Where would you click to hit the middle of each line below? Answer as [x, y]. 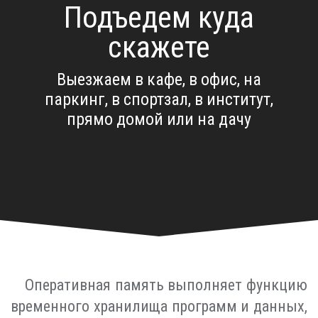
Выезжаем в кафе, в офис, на [159, 79]
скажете [159, 47]
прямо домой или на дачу [159, 119]
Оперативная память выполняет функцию [166, 285]
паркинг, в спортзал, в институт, [159, 99]
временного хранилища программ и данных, [159, 306]
